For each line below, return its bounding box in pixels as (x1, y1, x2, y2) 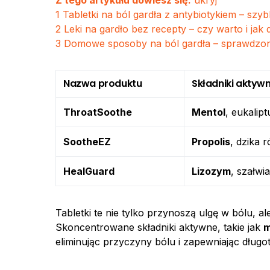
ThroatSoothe (63, 106, 132, 118)
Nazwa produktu (63, 77, 142, 90)
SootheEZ (63, 136, 111, 148)
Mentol (192, 106, 225, 118)
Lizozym (192, 165, 231, 177)
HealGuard (63, 165, 115, 177)
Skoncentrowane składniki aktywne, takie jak (55, 221, 263, 233)
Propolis (192, 136, 230, 148)
